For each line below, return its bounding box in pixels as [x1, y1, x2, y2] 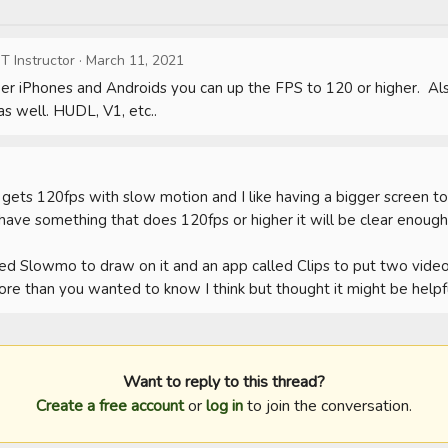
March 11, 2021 [86, 51, 184, 70]
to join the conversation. [243, 395, 412, 417]
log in [206, 395, 243, 417]
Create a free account [36, 395, 184, 417]
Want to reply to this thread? [123, 371, 325, 393]
